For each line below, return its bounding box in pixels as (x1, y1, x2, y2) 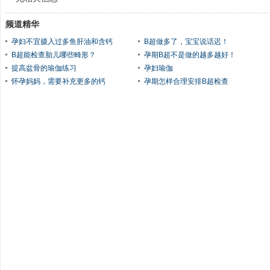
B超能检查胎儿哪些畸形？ (11, 51, 96, 59)
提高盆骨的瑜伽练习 (11, 64, 77, 72)
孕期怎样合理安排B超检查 (144, 77, 228, 86)
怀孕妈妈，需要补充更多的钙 (11, 77, 105, 86)
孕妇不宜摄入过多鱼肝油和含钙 (11, 37, 113, 46)
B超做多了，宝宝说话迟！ (144, 37, 228, 46)
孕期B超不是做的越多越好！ (144, 51, 236, 59)
